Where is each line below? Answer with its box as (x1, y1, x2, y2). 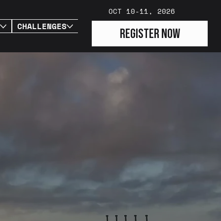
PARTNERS (83, 20, 123, 33)
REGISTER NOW (119, 26, 180, 41)
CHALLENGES (17, 20, 67, 33)
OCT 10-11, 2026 (109, 5, 176, 16)
